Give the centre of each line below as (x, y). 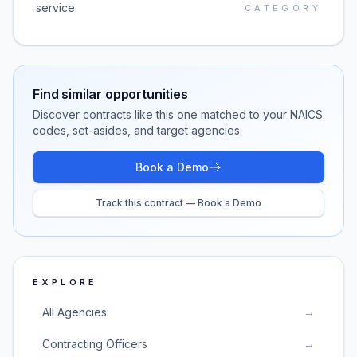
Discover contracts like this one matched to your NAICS (178, 114)
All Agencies (75, 312)
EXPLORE (65, 282)
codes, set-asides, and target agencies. (137, 130)
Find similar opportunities (110, 94)
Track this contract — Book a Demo (178, 203)
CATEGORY (282, 8)
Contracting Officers (95, 344)
